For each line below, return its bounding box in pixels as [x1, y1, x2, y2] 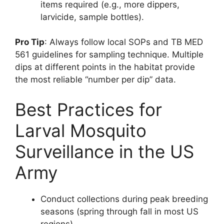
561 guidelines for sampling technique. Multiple [15, 49, 203, 59]
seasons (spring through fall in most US [40, 206, 198, 216]
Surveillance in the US [15, 140, 194, 162]
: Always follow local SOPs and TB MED [44, 37, 203, 47]
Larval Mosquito [15, 119, 146, 141]
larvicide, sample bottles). [40, 11, 144, 22]
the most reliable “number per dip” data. [15, 74, 176, 84]
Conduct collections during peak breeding [40, 193, 208, 204]
